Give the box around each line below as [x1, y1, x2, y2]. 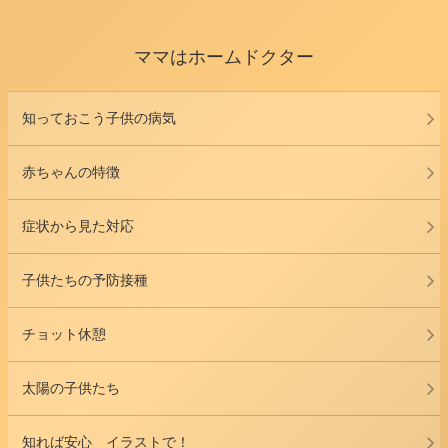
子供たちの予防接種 [22, 271, 148, 288]
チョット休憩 [22, 325, 106, 342]
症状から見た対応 [22, 217, 134, 234]
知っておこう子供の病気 [22, 109, 176, 126]
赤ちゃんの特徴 [22, 163, 120, 180]
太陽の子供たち [22, 379, 120, 396]
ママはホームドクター [134, 46, 314, 67]
